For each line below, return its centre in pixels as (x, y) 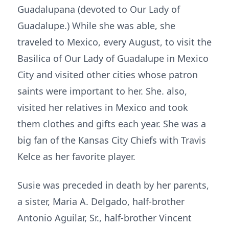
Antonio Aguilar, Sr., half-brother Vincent (105, 218)
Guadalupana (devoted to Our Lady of (99, 9)
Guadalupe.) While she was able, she (96, 26)
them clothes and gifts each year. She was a (112, 124)
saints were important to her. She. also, (102, 91)
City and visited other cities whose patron (108, 75)
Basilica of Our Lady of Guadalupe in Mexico (113, 58)
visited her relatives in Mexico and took (103, 107)
